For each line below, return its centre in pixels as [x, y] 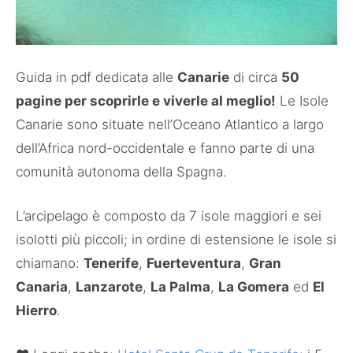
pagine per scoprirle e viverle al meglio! [146, 101]
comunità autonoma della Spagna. [121, 172]
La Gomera [254, 287]
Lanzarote [109, 287]
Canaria [42, 287]
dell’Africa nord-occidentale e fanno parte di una [165, 149]
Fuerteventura [194, 264]
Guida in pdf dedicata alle [97, 78]
